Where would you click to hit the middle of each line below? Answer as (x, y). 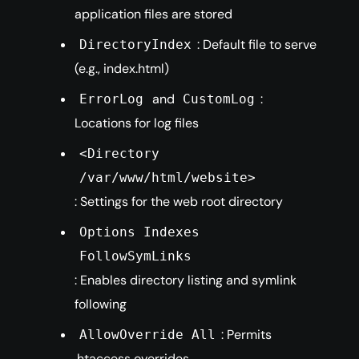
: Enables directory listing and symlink (186, 280)
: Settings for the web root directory (179, 202)
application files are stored (153, 14)
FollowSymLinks (136, 256)
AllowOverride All (148, 335)
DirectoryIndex (136, 45)
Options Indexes (140, 232)
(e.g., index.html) (122, 69)
